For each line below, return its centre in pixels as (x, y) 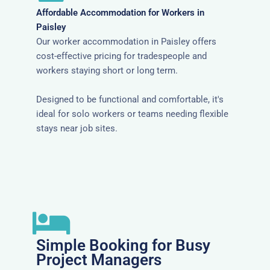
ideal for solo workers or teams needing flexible (132, 114)
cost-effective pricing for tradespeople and (121, 56)
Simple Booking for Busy (123, 245)
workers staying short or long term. (107, 70)
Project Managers (99, 259)
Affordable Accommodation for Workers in (120, 12)
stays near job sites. (77, 128)
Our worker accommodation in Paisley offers (126, 41)
